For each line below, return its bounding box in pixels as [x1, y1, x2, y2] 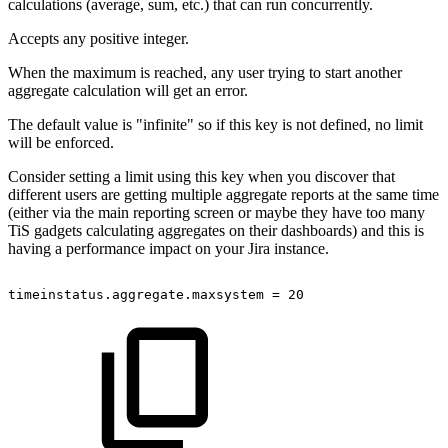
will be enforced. [8, 133, 114, 151]
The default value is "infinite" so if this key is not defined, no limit [8, 115, 423, 133]
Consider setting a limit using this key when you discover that [8, 167, 395, 185]
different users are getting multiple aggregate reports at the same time [8, 185, 439, 203]
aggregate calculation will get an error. [8, 81, 248, 99]
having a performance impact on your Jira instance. [8, 239, 329, 257]
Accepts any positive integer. [8, 29, 189, 47]
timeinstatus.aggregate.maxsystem [8, 286, 264, 302]
